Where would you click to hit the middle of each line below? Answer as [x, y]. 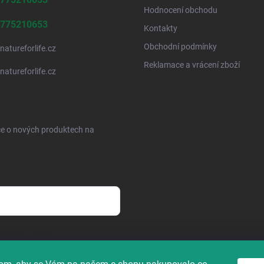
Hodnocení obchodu [181, 10]
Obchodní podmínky [180, 46]
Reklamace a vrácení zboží [192, 65]
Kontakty [161, 28]
